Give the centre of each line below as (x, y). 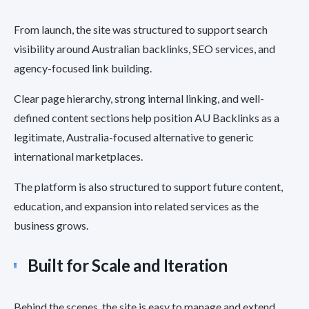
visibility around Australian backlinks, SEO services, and (144, 49)
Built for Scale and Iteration (128, 266)
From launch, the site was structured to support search (141, 30)
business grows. (51, 226)
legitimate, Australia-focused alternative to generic (134, 137)
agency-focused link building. (83, 68)
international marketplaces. (78, 157)
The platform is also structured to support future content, (148, 187)
